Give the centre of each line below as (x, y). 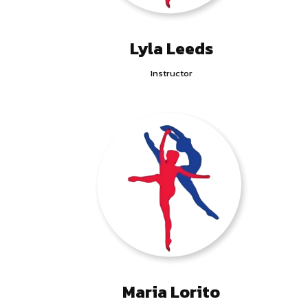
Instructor (171, 73)
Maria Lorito (172, 291)
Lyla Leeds (171, 48)
